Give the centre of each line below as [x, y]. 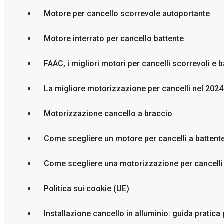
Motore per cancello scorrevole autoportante [127, 14]
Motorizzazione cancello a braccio [108, 114]
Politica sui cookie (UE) [87, 189]
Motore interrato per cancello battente [114, 39]
